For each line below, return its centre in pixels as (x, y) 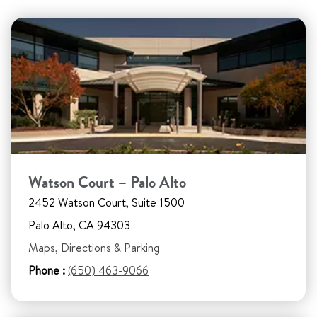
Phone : (47, 271)
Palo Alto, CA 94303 (79, 225)
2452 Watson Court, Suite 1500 (106, 203)
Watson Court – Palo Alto (107, 183)
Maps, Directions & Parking (94, 248)
